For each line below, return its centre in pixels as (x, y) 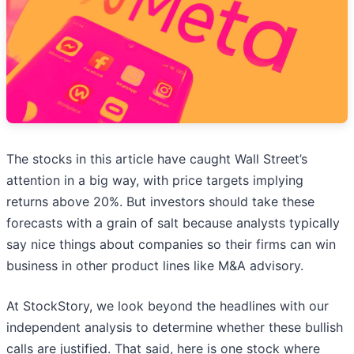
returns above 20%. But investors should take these (160, 202)
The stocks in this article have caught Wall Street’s (157, 159)
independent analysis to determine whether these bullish (175, 328)
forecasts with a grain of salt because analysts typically (173, 223)
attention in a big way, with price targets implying (155, 181)
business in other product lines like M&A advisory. (155, 266)
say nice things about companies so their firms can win (171, 245)
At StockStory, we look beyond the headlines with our (168, 306)
